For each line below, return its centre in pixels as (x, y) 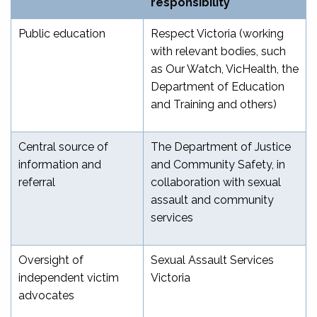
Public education (62, 33)
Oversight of (51, 260)
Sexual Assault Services (212, 260)
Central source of (63, 146)
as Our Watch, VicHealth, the (225, 69)
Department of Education (218, 86)
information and (60, 164)
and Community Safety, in (218, 164)
